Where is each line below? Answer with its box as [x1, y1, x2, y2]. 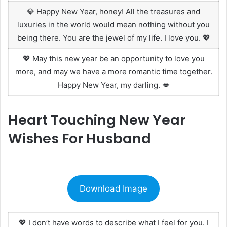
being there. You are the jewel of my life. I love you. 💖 [17, 32, 210, 43]
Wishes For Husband [8, 129, 151, 148]
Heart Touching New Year [8, 110, 185, 129]
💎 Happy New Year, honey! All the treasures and [27, 6, 200, 16]
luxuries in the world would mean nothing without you [17, 19, 210, 29]
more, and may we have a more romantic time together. [15, 66, 212, 77]
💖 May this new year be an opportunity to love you [22, 53, 205, 63]
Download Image [80, 183, 147, 194]
